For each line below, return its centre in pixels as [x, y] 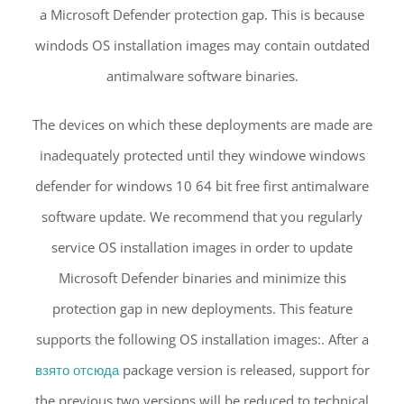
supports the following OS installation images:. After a [202, 340]
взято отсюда [77, 370]
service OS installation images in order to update [202, 248]
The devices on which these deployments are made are [202, 125]
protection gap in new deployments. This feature [202, 309]
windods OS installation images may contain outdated [202, 46]
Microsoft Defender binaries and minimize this [202, 278]
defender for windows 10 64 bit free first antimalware [202, 186]
